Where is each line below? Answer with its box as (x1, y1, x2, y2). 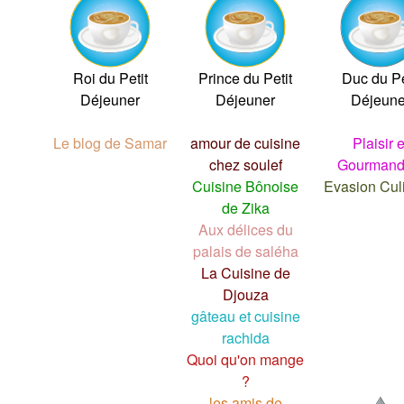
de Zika (221, 197, 270, 218)
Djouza (222, 283, 269, 305)
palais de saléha (192, 240, 298, 262)
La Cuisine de (200, 262, 290, 283)
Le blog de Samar (53, 132, 167, 153)
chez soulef (208, 153, 282, 175)
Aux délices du (197, 218, 293, 240)
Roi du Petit (72, 67, 148, 88)
